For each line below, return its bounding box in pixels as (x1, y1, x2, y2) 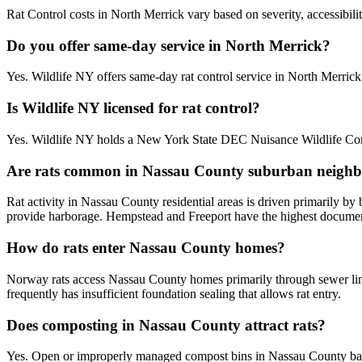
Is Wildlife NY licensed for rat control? (6, 99, 260, 117)
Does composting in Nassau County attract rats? (6, 316, 326, 334)
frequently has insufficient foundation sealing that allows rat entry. (6, 286, 341, 301)
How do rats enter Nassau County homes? (6, 239, 285, 257)
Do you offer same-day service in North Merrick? (6, 36, 330, 54)
